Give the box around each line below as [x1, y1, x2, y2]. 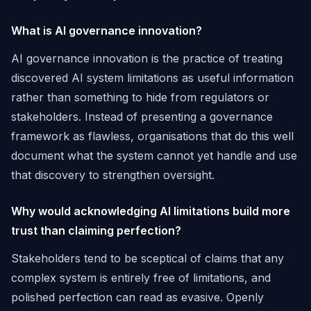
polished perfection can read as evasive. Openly [11, 290, 264, 304]
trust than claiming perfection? [11, 224, 181, 237]
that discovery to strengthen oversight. [11, 168, 215, 182]
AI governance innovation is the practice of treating [11, 51, 283, 65]
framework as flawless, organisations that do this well [11, 129, 294, 143]
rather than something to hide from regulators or [11, 90, 269, 104]
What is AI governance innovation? [11, 24, 202, 37]
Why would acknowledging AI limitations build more [11, 204, 290, 218]
